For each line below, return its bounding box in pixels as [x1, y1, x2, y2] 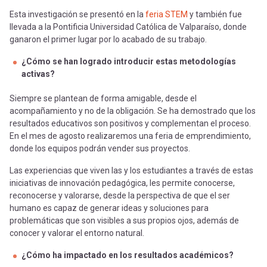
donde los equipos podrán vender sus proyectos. [10, 144, 190, 154]
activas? [21, 69, 55, 79]
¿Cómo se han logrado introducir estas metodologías [21, 57, 236, 67]
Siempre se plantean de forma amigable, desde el [10, 94, 197, 104]
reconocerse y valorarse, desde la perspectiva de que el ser [10, 191, 230, 201]
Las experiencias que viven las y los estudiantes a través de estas [10, 166, 253, 176]
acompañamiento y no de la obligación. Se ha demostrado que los [10, 106, 256, 116]
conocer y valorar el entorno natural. [10, 228, 144, 238]
